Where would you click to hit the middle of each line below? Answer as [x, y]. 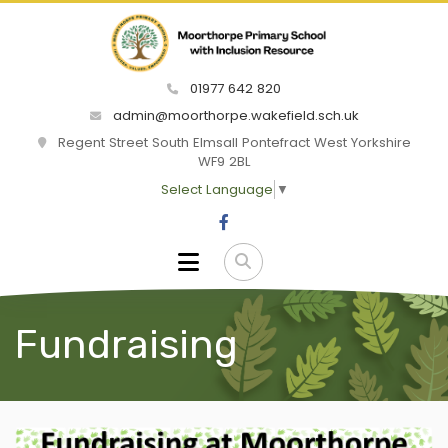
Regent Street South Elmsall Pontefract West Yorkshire [232, 143]
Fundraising [126, 345]
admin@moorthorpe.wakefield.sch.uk [233, 116]
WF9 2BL [224, 162]
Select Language [216, 190]
